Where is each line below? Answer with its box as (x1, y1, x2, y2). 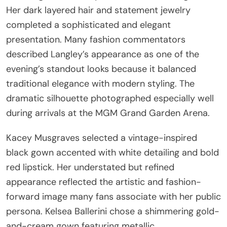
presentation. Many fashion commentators (6, 33, 185, 46)
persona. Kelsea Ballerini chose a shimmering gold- (6, 205, 219, 217)
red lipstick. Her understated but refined (6, 161, 174, 173)
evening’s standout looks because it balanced (6, 62, 196, 75)
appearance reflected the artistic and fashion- (6, 175, 201, 188)
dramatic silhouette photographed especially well (6, 92, 214, 104)
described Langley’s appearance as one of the (6, 48, 199, 60)
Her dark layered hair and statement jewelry (6, 4, 191, 16)
